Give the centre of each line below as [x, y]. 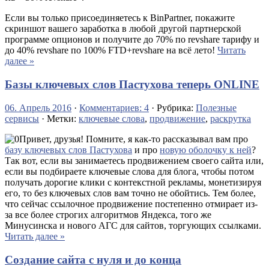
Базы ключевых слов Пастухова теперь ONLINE [132, 85]
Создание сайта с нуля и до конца [93, 259]
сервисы [22, 118]
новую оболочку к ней [206, 150]
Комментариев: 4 [114, 107]
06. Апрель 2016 [38, 107]
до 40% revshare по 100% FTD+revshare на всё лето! [111, 50]
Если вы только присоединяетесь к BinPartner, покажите [120, 18]
